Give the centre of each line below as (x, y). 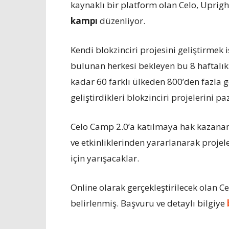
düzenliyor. (121, 21)
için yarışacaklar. (105, 158)
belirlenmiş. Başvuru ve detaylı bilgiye (149, 203)
